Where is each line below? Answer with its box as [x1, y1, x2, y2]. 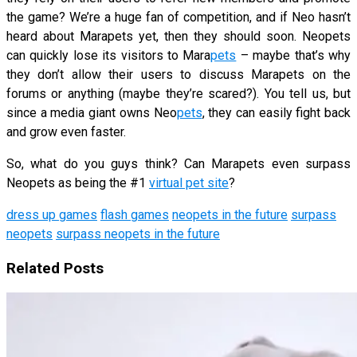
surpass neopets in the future [56, 226, 220, 241]
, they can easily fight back [202, 104, 351, 120]
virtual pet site [149, 175, 229, 190]
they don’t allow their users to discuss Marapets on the [6, 66, 351, 82]
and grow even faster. [6, 124, 126, 139]
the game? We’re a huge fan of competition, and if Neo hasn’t [6, 9, 351, 25]
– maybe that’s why [236, 47, 351, 63]
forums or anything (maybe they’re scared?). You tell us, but [6, 85, 351, 101]
